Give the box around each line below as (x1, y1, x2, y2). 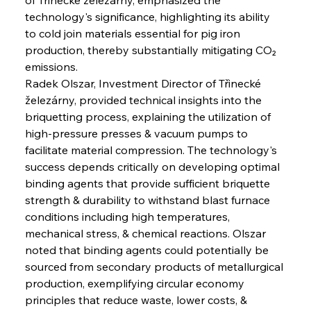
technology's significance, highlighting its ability (24, 9, 273, 24)
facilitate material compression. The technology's (24, 142, 280, 157)
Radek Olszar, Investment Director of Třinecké (24, 76, 264, 90)
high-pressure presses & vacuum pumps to (24, 126, 251, 140)
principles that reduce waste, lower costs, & (24, 292, 250, 307)
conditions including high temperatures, (24, 209, 233, 224)
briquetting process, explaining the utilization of (24, 109, 274, 124)
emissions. (24, 59, 78, 74)
